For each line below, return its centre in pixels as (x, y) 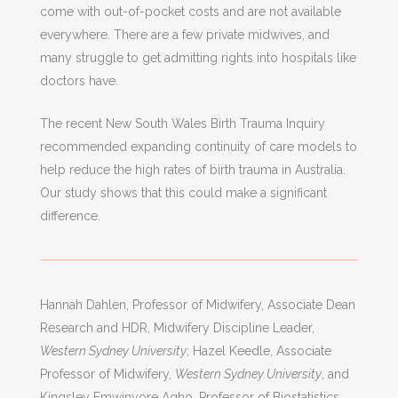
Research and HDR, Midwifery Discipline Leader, (177, 328)
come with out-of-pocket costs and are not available (190, 12)
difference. (70, 216)
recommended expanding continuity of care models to (198, 147)
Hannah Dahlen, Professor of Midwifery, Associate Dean (197, 305)
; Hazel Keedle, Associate (259, 351)
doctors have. (79, 81)
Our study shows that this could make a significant (183, 193)
